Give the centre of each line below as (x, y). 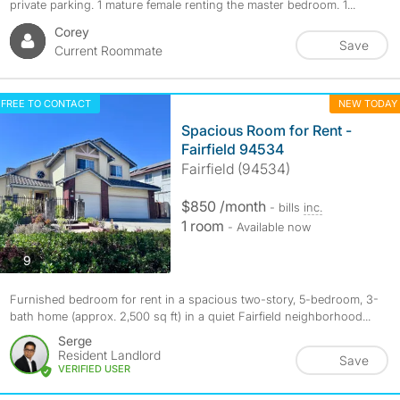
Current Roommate (108, 50)
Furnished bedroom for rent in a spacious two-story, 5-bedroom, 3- (194, 299)
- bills (286, 207)
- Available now (269, 227)
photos (50, 259)
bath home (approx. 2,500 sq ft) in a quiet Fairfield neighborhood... (190, 316)
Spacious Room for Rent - (266, 130)
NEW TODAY (367, 104)
